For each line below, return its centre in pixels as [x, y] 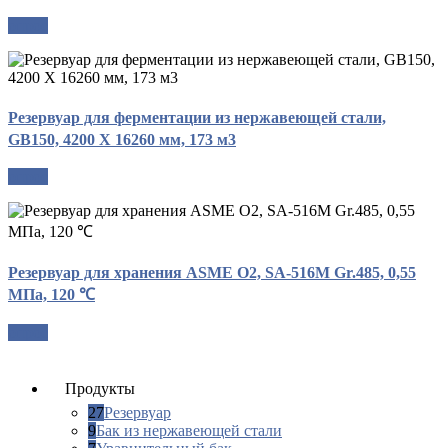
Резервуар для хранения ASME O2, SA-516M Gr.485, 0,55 [212, 273]
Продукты [100, 388]
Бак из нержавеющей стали [189, 430]
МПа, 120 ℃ [51, 295]
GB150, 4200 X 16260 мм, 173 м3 [122, 139]
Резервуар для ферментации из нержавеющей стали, [197, 117]
